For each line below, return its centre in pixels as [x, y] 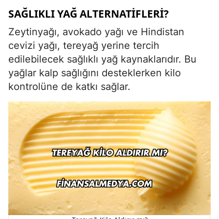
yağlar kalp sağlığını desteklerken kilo [95, 73]
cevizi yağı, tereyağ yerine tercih [84, 45]
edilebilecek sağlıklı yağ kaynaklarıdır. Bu [102, 59]
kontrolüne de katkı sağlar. [69, 86]
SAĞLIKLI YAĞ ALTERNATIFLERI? [88, 13]
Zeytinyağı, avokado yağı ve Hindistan [96, 32]
